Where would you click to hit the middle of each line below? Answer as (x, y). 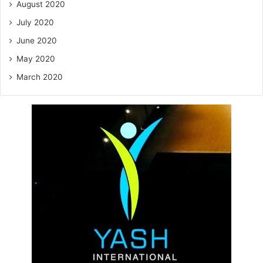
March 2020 (40, 77)
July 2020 (35, 22)
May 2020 (36, 58)
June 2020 (37, 40)
